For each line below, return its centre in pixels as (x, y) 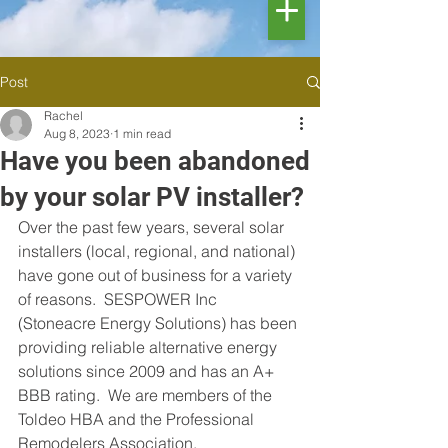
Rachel (63, 115)
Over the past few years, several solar (153, 227)
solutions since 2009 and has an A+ (148, 371)
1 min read (142, 133)
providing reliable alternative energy (149, 347)
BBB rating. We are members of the (147, 395)
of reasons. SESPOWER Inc (119, 299)
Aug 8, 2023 (77, 133)
